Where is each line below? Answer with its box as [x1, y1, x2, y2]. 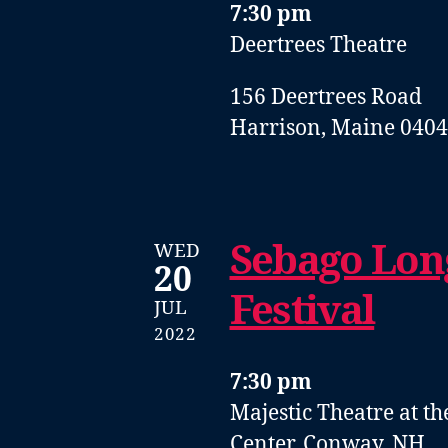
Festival [229, 287, 375, 338]
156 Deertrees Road [229, 83, 422, 111]
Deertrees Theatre [229, 31, 407, 59]
